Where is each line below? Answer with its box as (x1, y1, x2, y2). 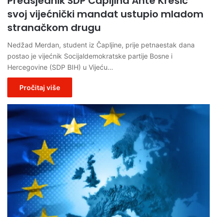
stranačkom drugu (7, 20, 101, 34)
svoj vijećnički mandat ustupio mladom (7, 7, 203, 21)
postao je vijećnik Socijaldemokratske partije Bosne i (7, 51, 172, 60)
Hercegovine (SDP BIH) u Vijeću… (7, 62, 113, 71)
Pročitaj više (19, 83, 60, 92)
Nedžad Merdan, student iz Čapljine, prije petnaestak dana (7, 40, 195, 49)
